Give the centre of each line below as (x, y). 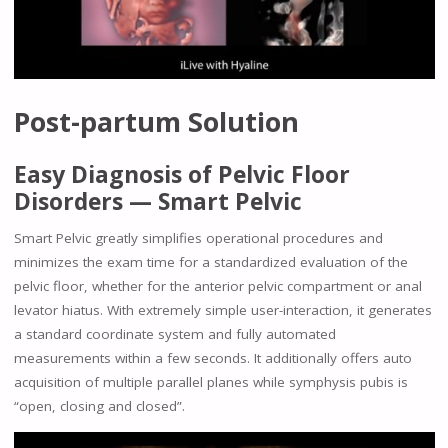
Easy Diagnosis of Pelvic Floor (181, 173)
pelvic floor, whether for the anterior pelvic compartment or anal (217, 286)
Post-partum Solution (156, 121)
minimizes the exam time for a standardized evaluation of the (210, 262)
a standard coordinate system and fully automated (174, 334)
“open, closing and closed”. (99, 406)
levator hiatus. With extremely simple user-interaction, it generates (222, 310)
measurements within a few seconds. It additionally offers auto (212, 358)
